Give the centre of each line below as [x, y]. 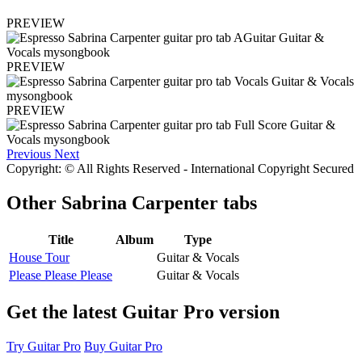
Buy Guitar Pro [123, 346]
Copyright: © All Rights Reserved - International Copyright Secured [180, 169]
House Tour [39, 257]
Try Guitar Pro [44, 346]
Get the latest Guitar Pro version [143, 311]
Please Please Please [61, 275]
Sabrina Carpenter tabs [159, 203]
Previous [29, 154]
